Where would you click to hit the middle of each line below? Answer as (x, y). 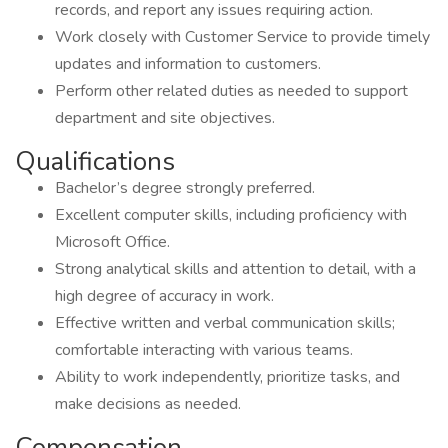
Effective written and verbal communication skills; (225, 323)
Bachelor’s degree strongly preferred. (185, 188)
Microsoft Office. (112, 242)
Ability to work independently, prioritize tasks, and (227, 377)
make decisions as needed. (148, 404)
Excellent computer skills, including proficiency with (231, 215)
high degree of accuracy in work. (164, 296)
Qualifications (95, 161)
